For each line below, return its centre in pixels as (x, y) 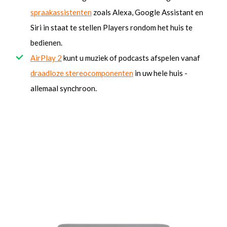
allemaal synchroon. (64, 88)
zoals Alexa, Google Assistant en (147, 12)
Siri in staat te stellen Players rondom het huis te (111, 28)
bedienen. (46, 43)
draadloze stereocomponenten (82, 73)
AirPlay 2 (46, 58)
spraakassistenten (61, 12)
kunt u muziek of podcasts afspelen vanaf (131, 58)
